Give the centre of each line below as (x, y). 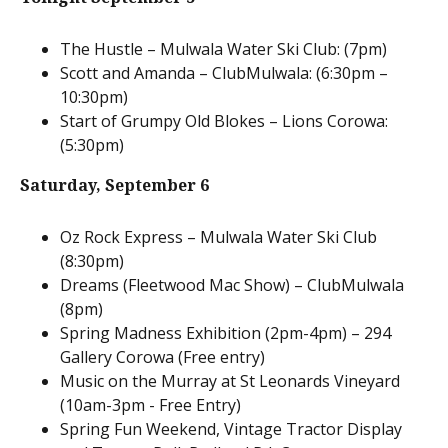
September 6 (157, 184)
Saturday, (60, 184)
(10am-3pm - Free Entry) (150, 404)
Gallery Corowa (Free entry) (162, 356)
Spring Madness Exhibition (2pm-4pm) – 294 (225, 332)
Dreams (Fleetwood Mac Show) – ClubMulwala (232, 284)
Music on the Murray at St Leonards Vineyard (230, 380)
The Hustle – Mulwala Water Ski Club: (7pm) (223, 48)
